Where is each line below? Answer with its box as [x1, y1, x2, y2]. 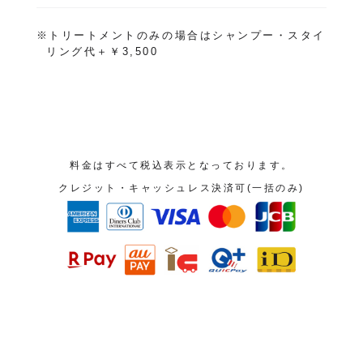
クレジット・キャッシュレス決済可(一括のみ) [58, 182, 305, 194]
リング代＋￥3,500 [46, 46, 159, 58]
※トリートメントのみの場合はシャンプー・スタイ [36, 30, 326, 42]
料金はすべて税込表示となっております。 [70, 160, 293, 172]
